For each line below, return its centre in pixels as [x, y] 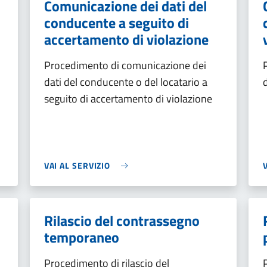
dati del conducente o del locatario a [125, 82]
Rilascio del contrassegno [122, 221]
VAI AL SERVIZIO [77, 165]
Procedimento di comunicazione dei [125, 65]
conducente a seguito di [116, 23]
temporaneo [81, 237]
